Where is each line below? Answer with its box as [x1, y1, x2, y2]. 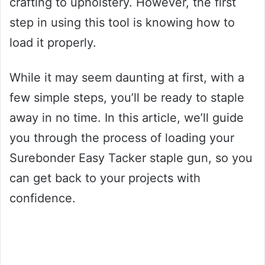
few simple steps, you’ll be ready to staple [9, 90, 244, 105]
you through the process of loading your [9, 130, 234, 145]
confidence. [9, 190, 76, 205]
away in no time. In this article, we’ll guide [9, 110, 244, 125]
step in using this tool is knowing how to [9, 15, 235, 30]
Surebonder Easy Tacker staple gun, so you [9, 150, 253, 165]
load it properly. [9, 35, 96, 50]
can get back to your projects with [9, 170, 201, 185]
